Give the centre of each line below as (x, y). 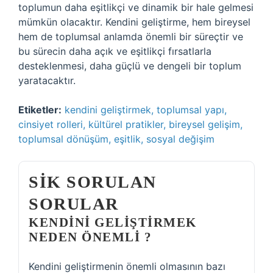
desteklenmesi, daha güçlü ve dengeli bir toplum (130, 66)
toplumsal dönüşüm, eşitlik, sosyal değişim (116, 139)
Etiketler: (40, 110)
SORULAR (74, 204)
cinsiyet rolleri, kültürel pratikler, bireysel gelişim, (130, 124)
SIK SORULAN (93, 182)
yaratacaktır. (47, 80)
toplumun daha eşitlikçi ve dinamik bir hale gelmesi (136, 7)
